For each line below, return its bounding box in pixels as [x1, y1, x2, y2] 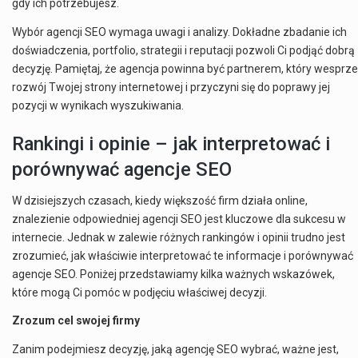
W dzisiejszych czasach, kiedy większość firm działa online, [12, 193, 308, 207]
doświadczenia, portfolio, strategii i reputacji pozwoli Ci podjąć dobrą [12, 43, 355, 57]
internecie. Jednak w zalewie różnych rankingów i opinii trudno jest [12, 230, 345, 244]
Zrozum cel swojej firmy [12, 314, 140, 328]
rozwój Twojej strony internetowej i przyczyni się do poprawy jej [12, 80, 330, 93]
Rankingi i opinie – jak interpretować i [12, 132, 330, 155]
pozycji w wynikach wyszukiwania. [12, 98, 184, 112]
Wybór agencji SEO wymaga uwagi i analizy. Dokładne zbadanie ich [12, 25, 347, 38]
